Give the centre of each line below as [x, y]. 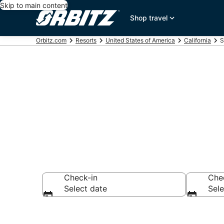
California [197, 40]
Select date [85, 188]
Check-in [81, 177]
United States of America [140, 40]
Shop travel [149, 18]
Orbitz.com [51, 40]
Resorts [86, 40]
